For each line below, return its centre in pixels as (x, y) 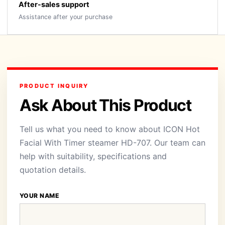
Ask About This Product (105, 105)
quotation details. (53, 170)
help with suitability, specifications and (93, 156)
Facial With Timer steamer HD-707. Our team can (113, 143)
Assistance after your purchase (66, 17)
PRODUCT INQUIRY (54, 86)
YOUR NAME (40, 196)
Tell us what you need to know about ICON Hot (110, 129)
